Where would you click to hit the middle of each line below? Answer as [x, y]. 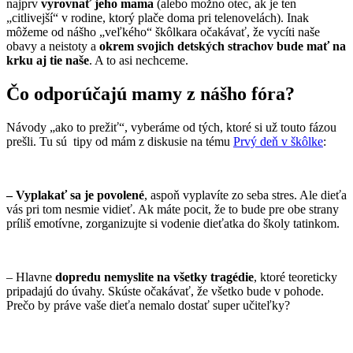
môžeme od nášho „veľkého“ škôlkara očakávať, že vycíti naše [163, 32]
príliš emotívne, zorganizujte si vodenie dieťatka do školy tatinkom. [173, 223]
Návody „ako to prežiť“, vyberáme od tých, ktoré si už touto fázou [171, 127]
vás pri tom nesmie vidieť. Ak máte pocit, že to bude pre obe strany [173, 209]
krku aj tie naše [48, 60]
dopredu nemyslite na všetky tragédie [154, 277]
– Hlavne [31, 277]
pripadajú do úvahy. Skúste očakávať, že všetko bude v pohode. [165, 291]
